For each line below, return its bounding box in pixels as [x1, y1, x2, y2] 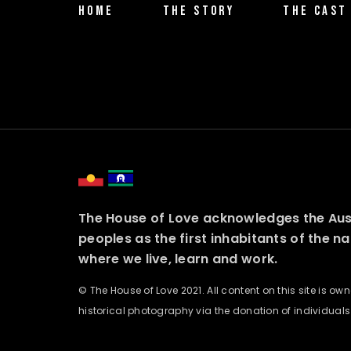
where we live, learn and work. [78, 250, 278, 269]
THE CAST [283, 3, 348, 20]
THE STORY [162, 3, 235, 20]
